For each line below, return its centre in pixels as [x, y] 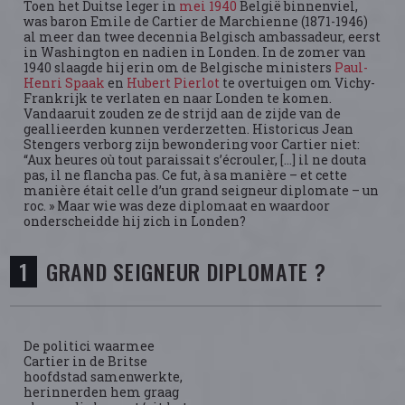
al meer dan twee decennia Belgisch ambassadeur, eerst [202, 37]
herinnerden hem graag [102, 392]
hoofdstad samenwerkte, [104, 377]
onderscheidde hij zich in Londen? [135, 221]
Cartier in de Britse [86, 361]
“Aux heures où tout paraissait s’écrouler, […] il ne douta [195, 160]
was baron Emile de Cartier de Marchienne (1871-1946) [196, 21]
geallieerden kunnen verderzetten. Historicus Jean [189, 129]
